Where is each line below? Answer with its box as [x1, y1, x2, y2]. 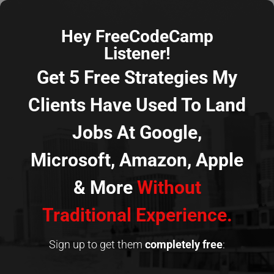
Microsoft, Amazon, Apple [31, 149, 243, 171]
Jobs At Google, [72, 122, 202, 143]
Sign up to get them [49, 238, 145, 251]
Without [136, 177, 201, 198]
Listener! [103, 43, 171, 64]
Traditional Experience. [42, 204, 232, 226]
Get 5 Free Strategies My [37, 67, 237, 88]
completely [145, 238, 202, 251]
